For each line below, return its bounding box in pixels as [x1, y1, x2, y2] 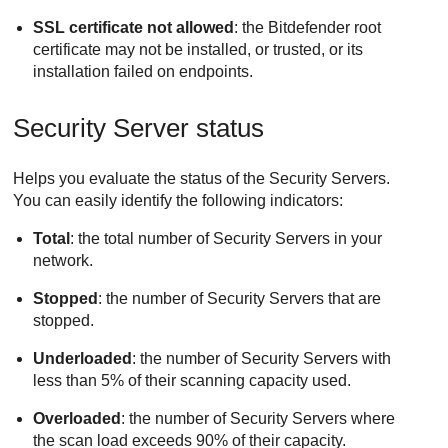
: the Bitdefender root [234, 19, 382, 37]
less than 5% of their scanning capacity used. [33, 372, 352, 390]
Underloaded [33, 350, 133, 368]
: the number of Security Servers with [132, 350, 392, 368]
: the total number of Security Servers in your [70, 230, 383, 248]
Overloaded [33, 410, 122, 428]
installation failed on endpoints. [33, 63, 254, 81]
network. [33, 252, 94, 270]
